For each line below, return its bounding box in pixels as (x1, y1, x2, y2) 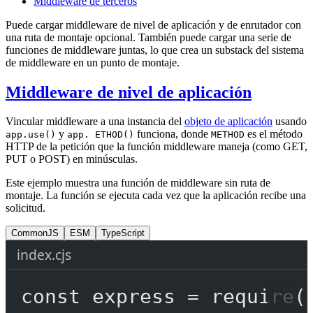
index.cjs (17, 245, 71, 265)
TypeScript (101, 228, 145, 239)
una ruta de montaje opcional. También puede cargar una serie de (6, 31, 291, 43)
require (210, 285, 294, 308)
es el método (245, 128, 303, 140)
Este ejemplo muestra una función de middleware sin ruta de (6, 177, 270, 189)
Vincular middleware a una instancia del (6, 115, 184, 128)
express (92, 285, 175, 308)
